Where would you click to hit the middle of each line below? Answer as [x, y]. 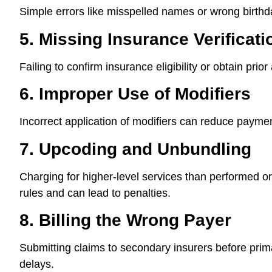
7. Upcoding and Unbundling [135, 149]
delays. [37, 264]
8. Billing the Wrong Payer [125, 220]
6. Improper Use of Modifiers [135, 94]
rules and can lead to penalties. [95, 193]
